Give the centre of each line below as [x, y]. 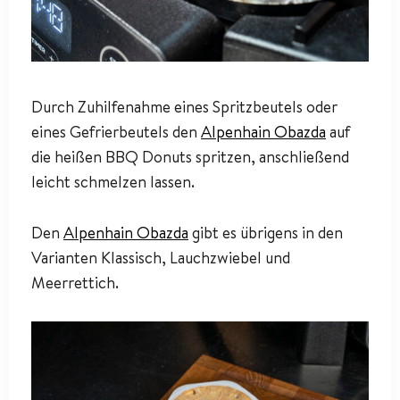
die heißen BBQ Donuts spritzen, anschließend [190, 157]
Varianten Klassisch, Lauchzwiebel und [161, 258]
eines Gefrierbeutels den [116, 132]
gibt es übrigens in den [266, 233]
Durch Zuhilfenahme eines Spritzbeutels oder [184, 107]
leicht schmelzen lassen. [113, 182]
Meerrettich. [75, 283]
